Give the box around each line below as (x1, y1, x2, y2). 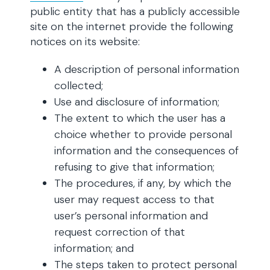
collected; (54, 78, 103, 93)
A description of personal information (54, 62, 239, 77)
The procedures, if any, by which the (54, 176, 231, 190)
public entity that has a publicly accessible (30, 4, 240, 19)
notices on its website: (30, 34, 140, 49)
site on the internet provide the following (30, 19, 233, 34)
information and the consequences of (54, 143, 239, 158)
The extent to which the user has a (54, 111, 225, 125)
